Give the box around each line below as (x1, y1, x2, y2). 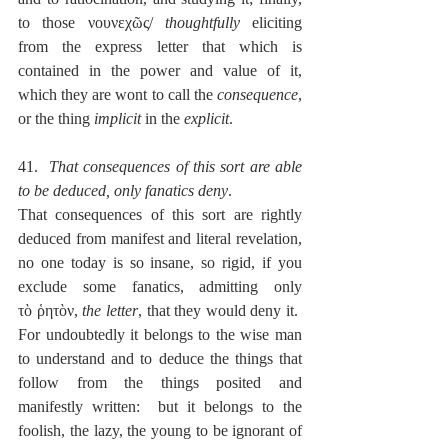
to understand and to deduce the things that (18, 350, 302, 368)
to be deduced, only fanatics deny (18, 182, 228, 200)
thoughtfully (164, 14, 240, 32)
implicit (94, 110, 141, 128)
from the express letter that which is (18, 38, 302, 56)
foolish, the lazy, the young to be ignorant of (18, 422, 302, 440)
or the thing (18, 110, 94, 128)
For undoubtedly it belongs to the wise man (18, 326, 302, 344)
